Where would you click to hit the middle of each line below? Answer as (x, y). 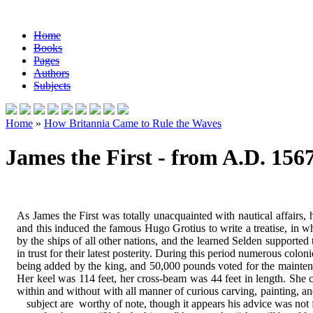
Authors (51, 73)
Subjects (52, 86)
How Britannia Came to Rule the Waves (133, 123)
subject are (50, 303)
